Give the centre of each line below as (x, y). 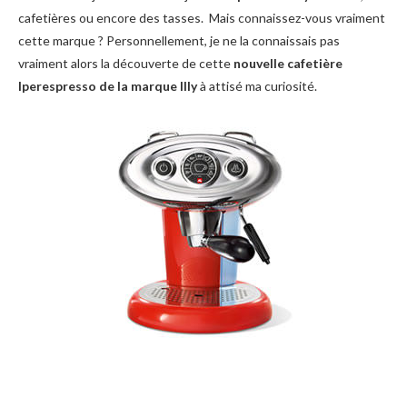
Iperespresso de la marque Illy (109, 86)
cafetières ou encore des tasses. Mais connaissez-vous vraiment (202, 18)
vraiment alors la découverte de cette (126, 63)
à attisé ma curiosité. (258, 86)
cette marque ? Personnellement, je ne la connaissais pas (179, 40)
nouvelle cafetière (288, 63)
